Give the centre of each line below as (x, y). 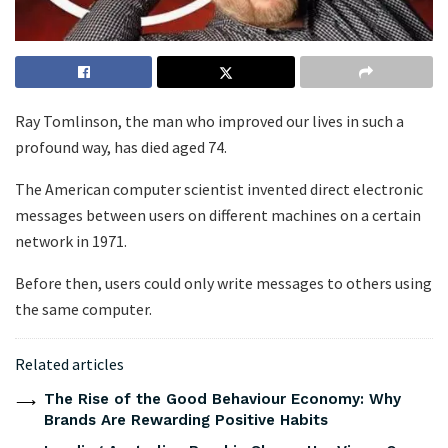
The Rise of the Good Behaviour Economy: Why (222, 399)
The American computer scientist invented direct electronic (219, 189)
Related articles (69, 364)
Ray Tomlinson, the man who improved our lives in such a (209, 121)
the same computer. (83, 309)
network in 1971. (71, 241)
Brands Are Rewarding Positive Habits (185, 420)
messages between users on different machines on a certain (218, 215)
